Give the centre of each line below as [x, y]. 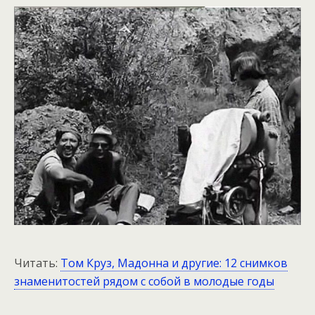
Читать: [37, 263]
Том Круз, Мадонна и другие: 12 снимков [174, 263]
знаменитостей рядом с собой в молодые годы [144, 282]
